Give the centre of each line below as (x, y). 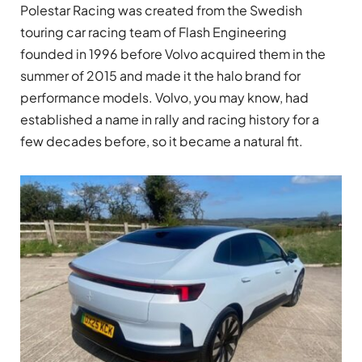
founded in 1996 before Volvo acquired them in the (173, 53)
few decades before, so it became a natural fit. (162, 141)
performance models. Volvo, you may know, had (164, 97)
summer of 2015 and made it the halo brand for (160, 75)
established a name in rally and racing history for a (170, 119)
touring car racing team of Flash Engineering (154, 32)
